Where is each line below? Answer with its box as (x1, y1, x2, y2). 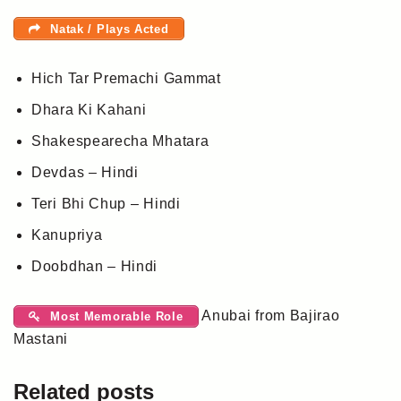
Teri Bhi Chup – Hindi (31, 195, 181, 211)
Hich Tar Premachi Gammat (31, 70, 221, 86)
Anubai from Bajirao (198, 307, 340, 323)
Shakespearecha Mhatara (31, 132, 209, 149)
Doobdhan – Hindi (31, 258, 158, 274)
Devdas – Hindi (31, 164, 139, 180)
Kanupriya (31, 226, 103, 243)
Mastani (13, 331, 68, 347)
